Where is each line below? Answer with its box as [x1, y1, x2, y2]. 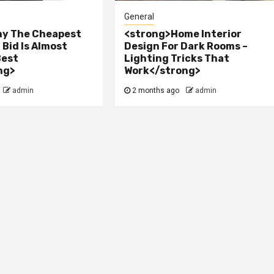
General [124, 12, 155, 22]
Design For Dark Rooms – [124, 40, 248, 53]
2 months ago [130, 86, 182, 95]
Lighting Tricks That [124, 53, 230, 65]
